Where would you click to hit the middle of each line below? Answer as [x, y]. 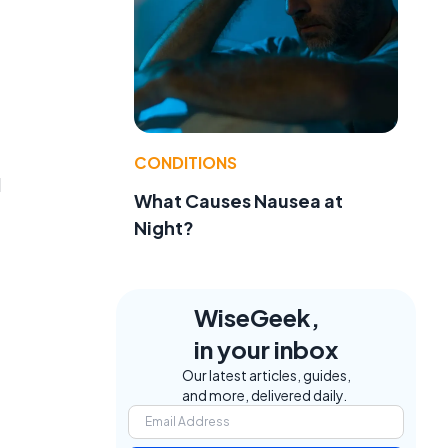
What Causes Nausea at [238, 201]
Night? [164, 228]
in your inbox [266, 349]
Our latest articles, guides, [266, 375]
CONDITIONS [185, 163]
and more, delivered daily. [264, 395]
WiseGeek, [257, 317]
